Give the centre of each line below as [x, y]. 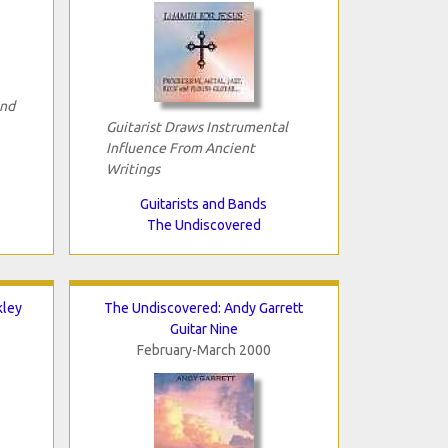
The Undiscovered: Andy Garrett [203, 307]
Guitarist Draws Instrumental [196, 126]
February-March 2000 [203, 349]
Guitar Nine [203, 328]
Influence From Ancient [180, 147]
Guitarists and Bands [203, 203]
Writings [132, 168]
